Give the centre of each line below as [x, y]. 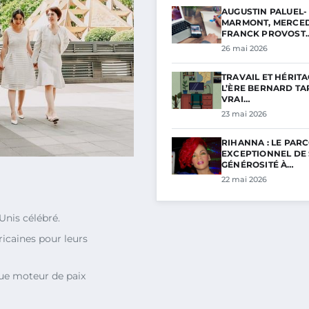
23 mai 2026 [244, 114]
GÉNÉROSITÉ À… [258, 165]
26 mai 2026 [245, 48]
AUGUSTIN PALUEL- [265, 11]
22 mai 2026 [244, 179]
